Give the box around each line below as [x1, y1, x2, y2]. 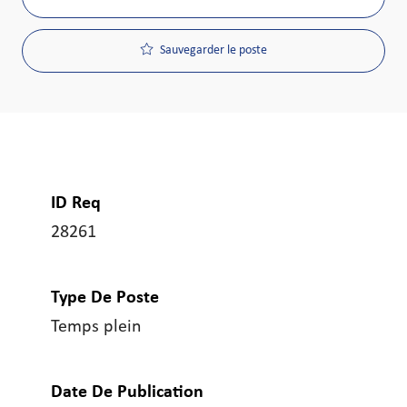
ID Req [51, 194, 101, 213]
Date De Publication [51, 383, 203, 402]
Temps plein [51, 318, 142, 337]
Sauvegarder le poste [159, 44, 267, 58]
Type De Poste [51, 289, 159, 308]
